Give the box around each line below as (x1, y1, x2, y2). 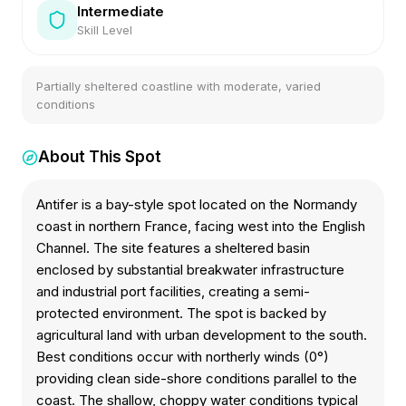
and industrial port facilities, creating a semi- (36, 283, 310, 300)
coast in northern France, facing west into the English (36, 217, 365, 235)
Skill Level (77, 22, 132, 37)
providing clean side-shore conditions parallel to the (36, 370, 357, 387)
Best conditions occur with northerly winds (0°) (36, 348, 329, 365)
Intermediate (77, 2, 164, 20)
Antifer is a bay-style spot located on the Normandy (36, 196, 357, 213)
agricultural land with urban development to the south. (36, 326, 367, 343)
